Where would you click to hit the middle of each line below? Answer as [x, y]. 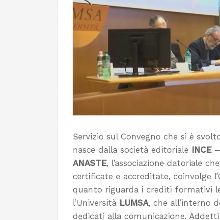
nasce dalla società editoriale [131, 150]
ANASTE [90, 163]
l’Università [96, 203]
